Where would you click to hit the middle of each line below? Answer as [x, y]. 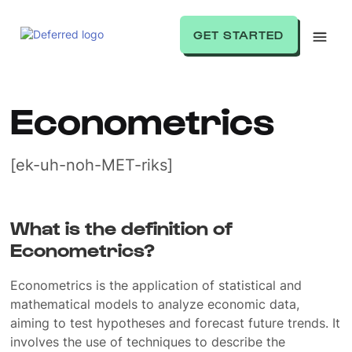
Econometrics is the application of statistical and [156, 285]
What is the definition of [122, 227]
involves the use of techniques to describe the [148, 342]
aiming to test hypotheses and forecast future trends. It [176, 323]
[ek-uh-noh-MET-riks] [92, 165]
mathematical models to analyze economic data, [155, 304]
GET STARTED [239, 35]
